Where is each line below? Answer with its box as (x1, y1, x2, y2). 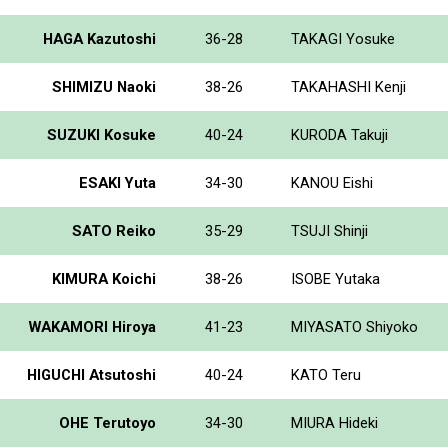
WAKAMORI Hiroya (29, 317, 156, 336)
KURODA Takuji (291, 125, 388, 144)
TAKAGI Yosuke (291, 29, 395, 48)
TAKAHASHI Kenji (291, 77, 406, 96)
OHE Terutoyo (59, 413, 156, 432)
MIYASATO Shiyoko (291, 317, 418, 336)
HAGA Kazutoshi (43, 29, 156, 48)
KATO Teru (291, 365, 361, 384)
